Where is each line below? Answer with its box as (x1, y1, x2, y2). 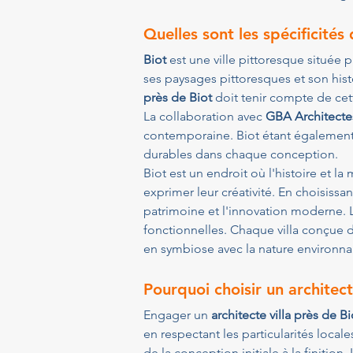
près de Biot (143, 90, 212, 105)
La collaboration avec (143, 109, 266, 124)
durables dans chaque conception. (143, 147, 338, 162)
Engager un (143, 307, 211, 322)
